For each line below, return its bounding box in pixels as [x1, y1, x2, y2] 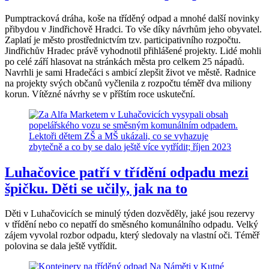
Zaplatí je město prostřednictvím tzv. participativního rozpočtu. [5, 34, 241, 45]
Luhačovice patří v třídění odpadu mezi [5, 164, 249, 180]
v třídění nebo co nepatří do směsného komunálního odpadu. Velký [5, 219, 258, 230]
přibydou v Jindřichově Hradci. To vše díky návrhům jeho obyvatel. [5, 23, 262, 34]
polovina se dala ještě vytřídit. [5, 241, 117, 252]
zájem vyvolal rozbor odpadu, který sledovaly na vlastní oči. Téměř [5, 230, 259, 241]
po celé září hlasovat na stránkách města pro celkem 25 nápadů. [5, 56, 244, 67]
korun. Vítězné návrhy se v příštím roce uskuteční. [5, 88, 195, 99]
